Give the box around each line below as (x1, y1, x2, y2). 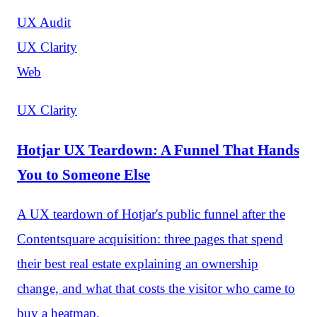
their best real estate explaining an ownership (17, 255, 258, 271)
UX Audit (17, 15, 71, 30)
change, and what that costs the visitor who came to (17, 280, 295, 296)
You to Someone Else (17, 166, 150, 183)
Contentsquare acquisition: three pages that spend (17, 231, 283, 246)
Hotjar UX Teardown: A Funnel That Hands (17, 142, 299, 158)
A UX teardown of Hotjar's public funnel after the (17, 206, 285, 221)
